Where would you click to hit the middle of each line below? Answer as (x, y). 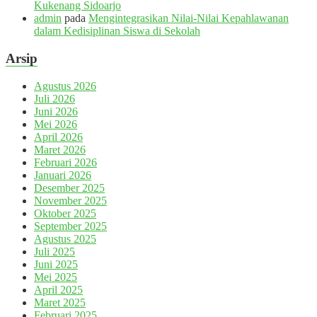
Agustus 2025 (65, 238)
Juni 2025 (56, 264)
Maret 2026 (60, 149)
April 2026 (58, 137)
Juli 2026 (54, 98)
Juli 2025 (54, 251)
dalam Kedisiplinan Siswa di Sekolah (117, 31)
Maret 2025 (60, 302)
